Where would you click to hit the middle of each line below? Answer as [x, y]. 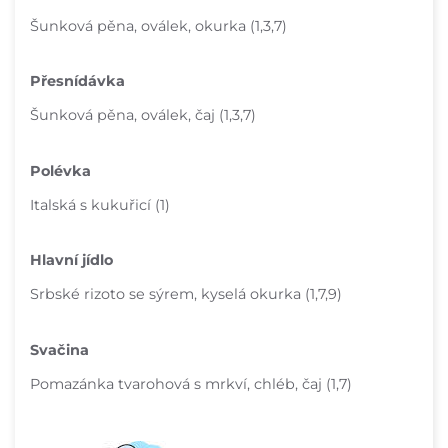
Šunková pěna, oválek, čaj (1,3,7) [143, 115]
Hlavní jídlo [71, 260]
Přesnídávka [77, 81]
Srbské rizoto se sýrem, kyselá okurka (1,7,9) [186, 294]
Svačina [59, 350]
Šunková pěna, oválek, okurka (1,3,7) [158, 25]
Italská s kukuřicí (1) [100, 204]
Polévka [60, 170]
